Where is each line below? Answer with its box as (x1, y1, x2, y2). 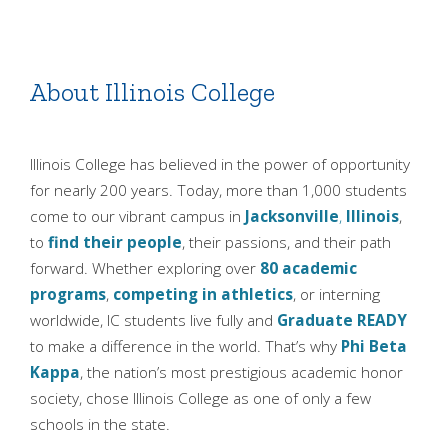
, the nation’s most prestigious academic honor (80, 362, 403, 384)
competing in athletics (113, 284, 293, 306)
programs (30, 284, 106, 306)
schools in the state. (30, 414, 174, 436)
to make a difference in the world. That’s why (30, 336, 341, 358)
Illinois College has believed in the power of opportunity (30, 154, 410, 176)
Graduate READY (277, 310, 407, 332)
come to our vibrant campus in (30, 206, 245, 228)
